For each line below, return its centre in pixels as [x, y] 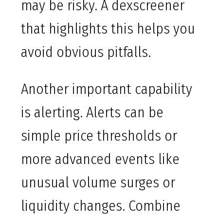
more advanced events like [100, 159]
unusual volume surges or [98, 183]
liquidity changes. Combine [101, 206]
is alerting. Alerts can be [92, 113]
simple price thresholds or [99, 136]
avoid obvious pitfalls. [86, 52]
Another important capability [107, 89]
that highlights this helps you [108, 29]
